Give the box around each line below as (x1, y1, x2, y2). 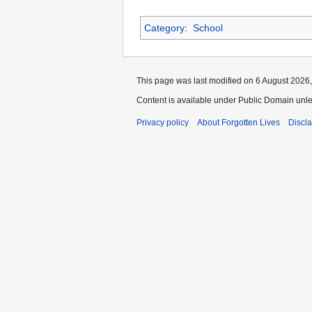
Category (144, 22, 185, 34)
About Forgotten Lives (197, 118, 280, 128)
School (192, 22, 223, 34)
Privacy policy (136, 118, 189, 128)
